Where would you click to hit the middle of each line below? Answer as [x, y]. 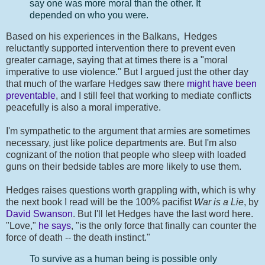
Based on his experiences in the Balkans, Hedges [112, 37]
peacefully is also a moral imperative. [83, 108]
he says [55, 226]
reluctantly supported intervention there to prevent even [121, 49]
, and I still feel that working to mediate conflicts [153, 96]
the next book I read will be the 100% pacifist [100, 202]
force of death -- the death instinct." [78, 238]
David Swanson [39, 214]
